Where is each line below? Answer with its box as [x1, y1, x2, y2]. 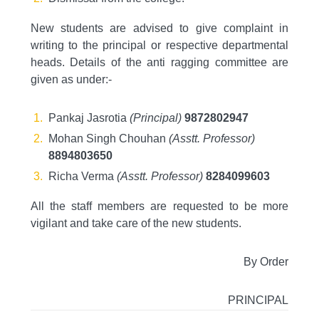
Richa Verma [48, 170, 117, 182]
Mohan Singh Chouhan [48, 132, 169, 145]
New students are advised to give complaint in [30, 22, 289, 34]
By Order [244, 256, 289, 268]
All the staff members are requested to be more [30, 200, 289, 212]
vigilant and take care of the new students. [30, 217, 241, 229]
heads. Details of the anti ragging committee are [30, 56, 289, 68]
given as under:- [30, 73, 112, 85]
